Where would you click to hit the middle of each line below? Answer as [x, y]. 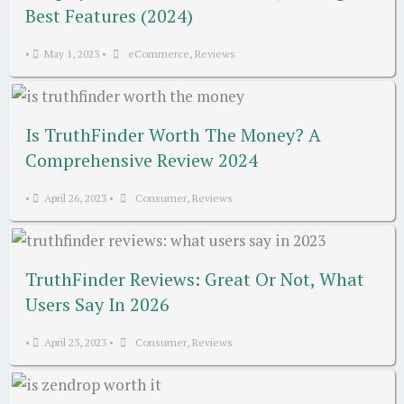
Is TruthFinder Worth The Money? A [173, 134]
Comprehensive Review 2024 [142, 160]
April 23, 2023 [75, 342]
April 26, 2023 [75, 197]
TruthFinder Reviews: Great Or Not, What [195, 279]
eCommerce [159, 53]
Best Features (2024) [109, 15]
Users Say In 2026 [97, 304]
